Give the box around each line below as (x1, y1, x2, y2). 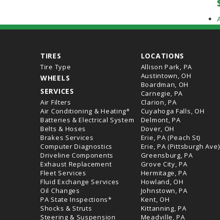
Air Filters (40, 98, 71, 107)
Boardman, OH (140, 80, 189, 89)
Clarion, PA (140, 98, 177, 107)
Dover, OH (140, 124, 175, 133)
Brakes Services (40, 133, 94, 142)
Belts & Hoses (40, 124, 86, 133)
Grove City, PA (140, 160, 188, 168)
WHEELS (40, 73, 70, 82)
